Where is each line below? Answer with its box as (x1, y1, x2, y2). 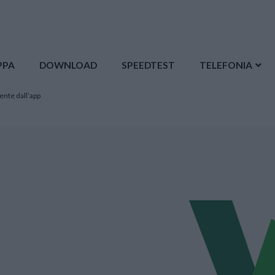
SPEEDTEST (122, 60, 175, 71)
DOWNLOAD (39, 60, 97, 71)
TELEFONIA (199, 60, 252, 71)
